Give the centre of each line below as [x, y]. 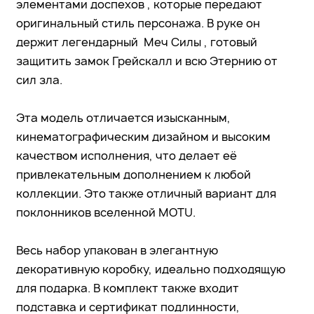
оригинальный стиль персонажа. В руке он [138, 23]
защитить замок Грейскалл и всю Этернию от [147, 61]
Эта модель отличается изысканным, [123, 117]
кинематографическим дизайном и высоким [143, 136]
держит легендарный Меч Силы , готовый [137, 42]
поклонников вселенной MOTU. [106, 212]
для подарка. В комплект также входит [128, 288]
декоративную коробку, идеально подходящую [151, 269]
